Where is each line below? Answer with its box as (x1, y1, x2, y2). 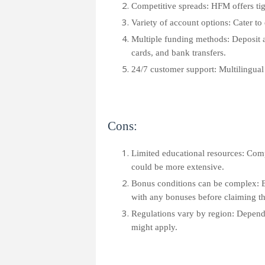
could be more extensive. (131, 162, 224, 172)
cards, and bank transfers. (131, 48, 226, 57)
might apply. (131, 222, 177, 232)
